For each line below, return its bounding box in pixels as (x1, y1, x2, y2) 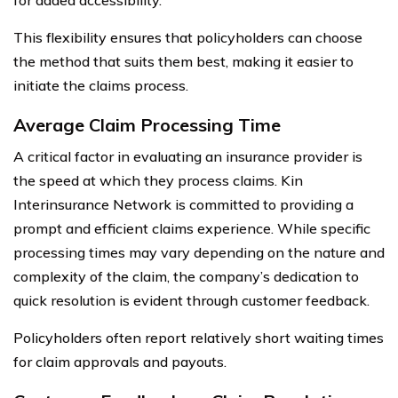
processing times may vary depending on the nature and (13, 243, 385, 261)
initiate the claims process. (13, 76, 188, 94)
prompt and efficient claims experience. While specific (13, 219, 370, 237)
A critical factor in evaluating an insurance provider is (13, 147, 362, 165)
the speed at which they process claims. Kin (13, 171, 303, 189)
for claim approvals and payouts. (13, 352, 227, 370)
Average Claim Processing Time (13, 113, 281, 136)
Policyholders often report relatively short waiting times (13, 328, 384, 346)
